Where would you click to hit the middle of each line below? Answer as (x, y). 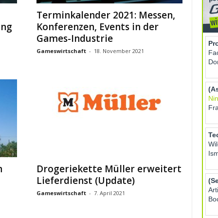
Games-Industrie (74, 38)
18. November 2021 (119, 51)
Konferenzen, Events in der (97, 27)
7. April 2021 (109, 193)
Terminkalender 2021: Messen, (106, 15)
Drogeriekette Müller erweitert (109, 169)
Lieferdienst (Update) (85, 181)
